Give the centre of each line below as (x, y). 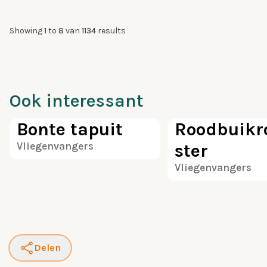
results (112, 31)
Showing (26, 31)
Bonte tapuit (70, 129)
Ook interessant (77, 101)
